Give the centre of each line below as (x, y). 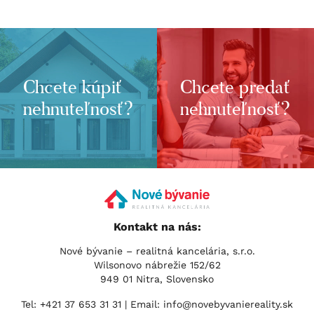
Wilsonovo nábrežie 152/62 (157, 265)
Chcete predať (235, 87)
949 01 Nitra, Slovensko (157, 279)
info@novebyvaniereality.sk (228, 304)
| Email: (144, 304)
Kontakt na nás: (157, 226)
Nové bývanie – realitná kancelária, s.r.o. (157, 251)
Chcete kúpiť (73, 87)
